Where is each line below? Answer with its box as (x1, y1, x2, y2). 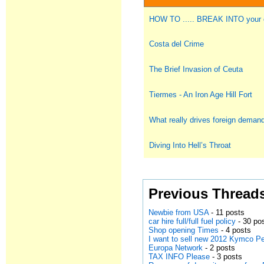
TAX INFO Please (148, 252, 210, 261)
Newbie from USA (148, 208, 209, 217)
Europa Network (148, 243, 203, 252)
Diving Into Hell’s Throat (149, 141, 232, 150)
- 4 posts (219, 226, 252, 235)
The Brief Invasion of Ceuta (149, 65, 243, 74)
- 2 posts (203, 243, 236, 252)
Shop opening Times (148, 226, 219, 235)
